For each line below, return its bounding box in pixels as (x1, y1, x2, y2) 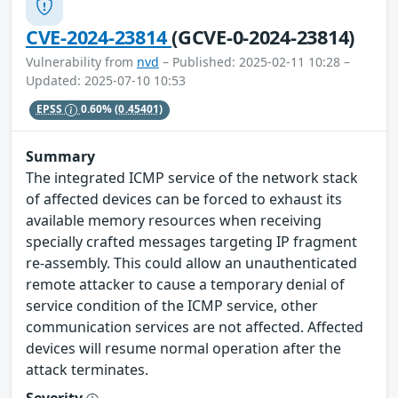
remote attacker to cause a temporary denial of (26, 274, 345, 294)
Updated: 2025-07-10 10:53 (26, 71, 186, 89)
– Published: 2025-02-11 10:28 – (159, 52, 350, 70)
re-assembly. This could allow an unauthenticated (26, 252, 357, 273)
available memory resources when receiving (26, 210, 322, 230)
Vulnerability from (26, 52, 137, 70)
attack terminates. (26, 359, 148, 379)
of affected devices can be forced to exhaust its (26, 188, 342, 209)
